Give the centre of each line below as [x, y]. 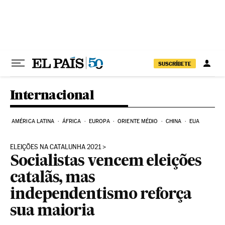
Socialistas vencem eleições [106, 162]
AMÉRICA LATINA [33, 121]
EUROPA [99, 121]
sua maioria [52, 211]
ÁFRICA [72, 121]
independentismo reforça [101, 195]
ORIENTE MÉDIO [138, 121]
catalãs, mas [53, 178]
